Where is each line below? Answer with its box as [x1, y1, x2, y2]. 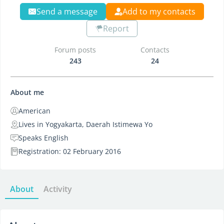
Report [103, 23, 129, 34]
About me [10, 87, 44, 97]
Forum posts [54, 45, 96, 54]
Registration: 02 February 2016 [18, 146, 121, 156]
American [18, 106, 50, 115]
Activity [43, 183, 72, 194]
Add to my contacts [122, 6, 195, 17]
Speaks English [18, 133, 68, 142]
